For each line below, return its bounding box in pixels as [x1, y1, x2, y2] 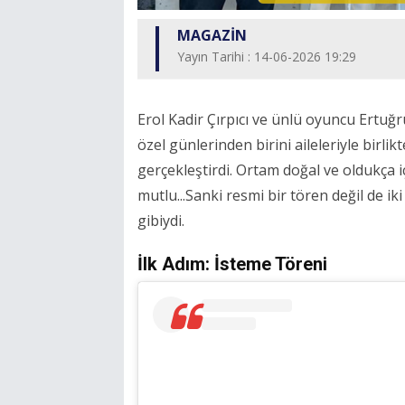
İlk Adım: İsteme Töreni [137, 253, 327, 276]
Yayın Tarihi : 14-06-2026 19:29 [177, 48, 356, 66]
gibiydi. [137, 211, 184, 231]
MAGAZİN [177, 25, 247, 46]
